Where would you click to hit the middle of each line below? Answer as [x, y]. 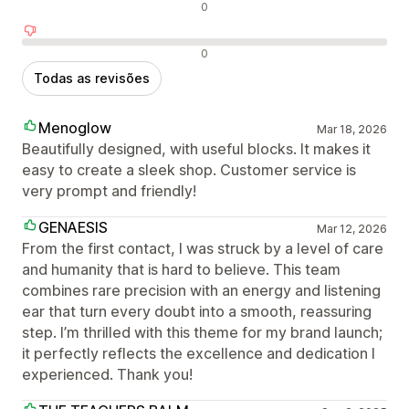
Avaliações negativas [91, 52]
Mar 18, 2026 [351, 130]
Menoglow [75, 128]
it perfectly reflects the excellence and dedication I [199, 354]
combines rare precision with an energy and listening [201, 291]
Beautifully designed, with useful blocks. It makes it [196, 149]
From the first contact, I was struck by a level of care [203, 249]
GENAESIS [73, 228]
